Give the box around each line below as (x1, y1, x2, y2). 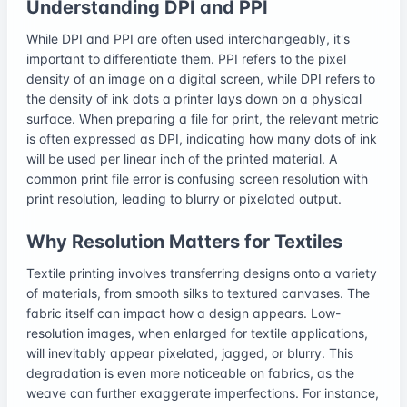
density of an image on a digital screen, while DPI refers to (26, 70, 375, 86)
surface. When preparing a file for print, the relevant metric (26, 110, 379, 126)
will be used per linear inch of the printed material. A (26, 150, 337, 166)
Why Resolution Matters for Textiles (26, 230, 342, 253)
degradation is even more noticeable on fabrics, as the (26, 364, 354, 381)
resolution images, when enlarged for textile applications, (26, 324, 368, 341)
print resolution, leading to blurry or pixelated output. (26, 190, 342, 206)
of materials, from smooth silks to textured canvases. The (26, 284, 370, 301)
